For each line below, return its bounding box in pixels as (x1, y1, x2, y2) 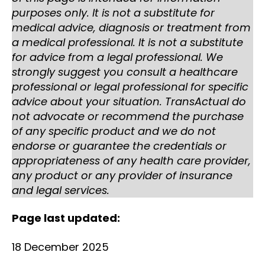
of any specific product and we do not (12, 123, 216, 138)
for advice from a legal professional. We (12, 49, 223, 64)
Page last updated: (12, 211, 120, 226)
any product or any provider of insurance (12, 167, 232, 183)
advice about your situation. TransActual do (12, 93, 246, 109)
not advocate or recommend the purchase (12, 108, 244, 124)
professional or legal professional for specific (12, 79, 248, 94)
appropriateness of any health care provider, (12, 153, 251, 168)
